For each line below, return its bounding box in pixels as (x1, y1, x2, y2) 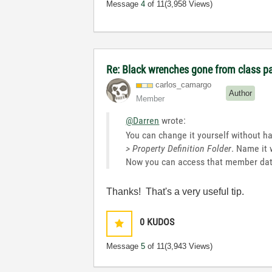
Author (229, 88, 253, 98)
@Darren (126, 115, 160, 126)
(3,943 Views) (165, 242, 213, 251)
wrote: (159, 115, 186, 126)
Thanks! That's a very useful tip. (106, 186, 245, 197)
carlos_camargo (155, 80, 212, 89)
